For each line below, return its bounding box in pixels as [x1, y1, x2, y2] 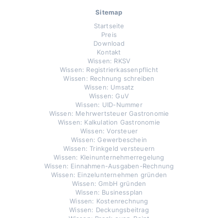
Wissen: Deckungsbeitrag [69, 205, 149, 215]
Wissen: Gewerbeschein [71, 135, 147, 145]
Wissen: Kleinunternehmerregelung [54, 153, 164, 162]
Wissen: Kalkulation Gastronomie [57, 118, 161, 127]
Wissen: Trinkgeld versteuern [63, 144, 155, 153]
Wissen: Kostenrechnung [70, 197, 148, 206]
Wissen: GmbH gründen [72, 179, 146, 188]
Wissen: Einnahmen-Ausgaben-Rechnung [44, 162, 174, 171]
